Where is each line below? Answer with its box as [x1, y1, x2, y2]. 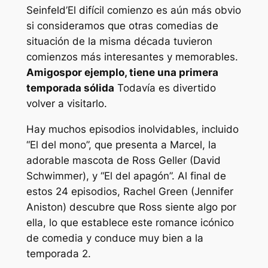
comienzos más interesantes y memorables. [26, 51, 238, 63]
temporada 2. [26, 247, 91, 260]
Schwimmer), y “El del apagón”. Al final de [26, 169, 226, 182]
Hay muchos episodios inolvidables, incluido [26, 123, 239, 135]
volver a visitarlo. [26, 98, 107, 110]
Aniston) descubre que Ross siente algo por [26, 200, 236, 213]
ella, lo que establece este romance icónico [26, 216, 234, 229]
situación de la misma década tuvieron [26, 35, 212, 48]
